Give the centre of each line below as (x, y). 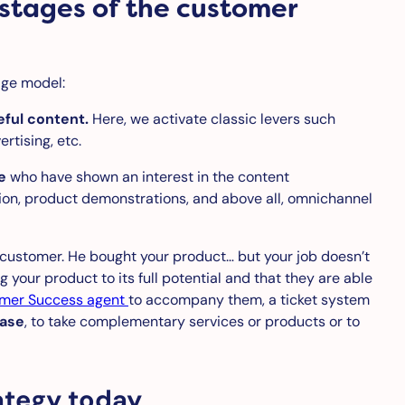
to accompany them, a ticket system (249, 299)
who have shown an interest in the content (148, 176)
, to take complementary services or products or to (192, 321)
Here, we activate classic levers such (212, 118)
